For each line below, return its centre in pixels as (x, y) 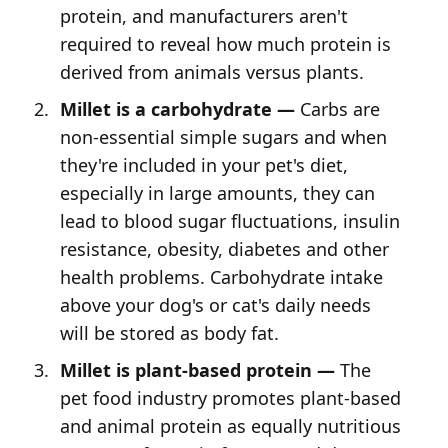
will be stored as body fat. (169, 333)
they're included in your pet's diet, (203, 165)
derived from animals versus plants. (211, 72)
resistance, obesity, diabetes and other (224, 249)
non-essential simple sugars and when (223, 137)
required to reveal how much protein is (225, 44)
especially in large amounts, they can (217, 193)
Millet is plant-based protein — (197, 370)
